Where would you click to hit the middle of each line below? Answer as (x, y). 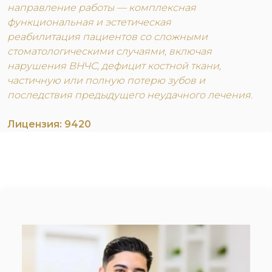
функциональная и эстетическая (89, 22)
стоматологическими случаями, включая (110, 51)
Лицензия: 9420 (49, 124)
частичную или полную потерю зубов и (106, 80)
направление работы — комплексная (102, 8)
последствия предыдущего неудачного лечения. (130, 95)
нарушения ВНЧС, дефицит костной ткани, (114, 66)
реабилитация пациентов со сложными (107, 37)
